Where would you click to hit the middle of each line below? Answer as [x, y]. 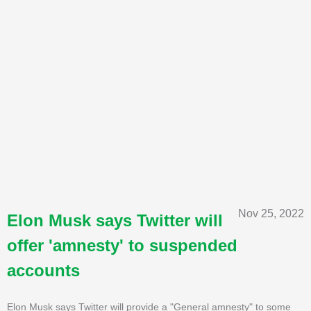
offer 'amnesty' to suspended [122, 245]
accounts [43, 270]
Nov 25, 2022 [271, 213]
